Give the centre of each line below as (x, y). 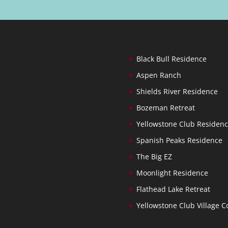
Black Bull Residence (171, 59)
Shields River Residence (177, 92)
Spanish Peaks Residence (179, 140)
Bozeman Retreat (165, 108)
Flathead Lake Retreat (173, 189)
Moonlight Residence (172, 173)
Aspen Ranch (159, 75)
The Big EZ (154, 157)
